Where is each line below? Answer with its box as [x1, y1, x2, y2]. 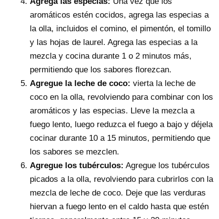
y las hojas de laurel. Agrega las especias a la [30, 38, 197, 47]
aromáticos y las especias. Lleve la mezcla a [30, 106, 195, 116]
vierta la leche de [131, 79, 196, 88]
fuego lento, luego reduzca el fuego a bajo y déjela [30, 120, 213, 130]
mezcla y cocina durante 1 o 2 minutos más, [30, 51, 192, 61]
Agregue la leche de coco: [30, 79, 131, 88]
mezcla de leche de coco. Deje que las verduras [30, 188, 206, 198]
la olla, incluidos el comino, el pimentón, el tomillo [30, 24, 211, 34]
